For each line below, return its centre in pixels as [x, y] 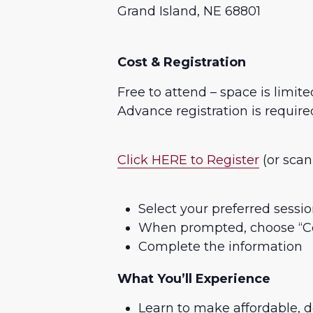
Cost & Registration [182, 63]
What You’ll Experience [194, 278]
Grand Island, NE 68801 [189, 12]
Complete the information [220, 246]
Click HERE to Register [188, 160]
